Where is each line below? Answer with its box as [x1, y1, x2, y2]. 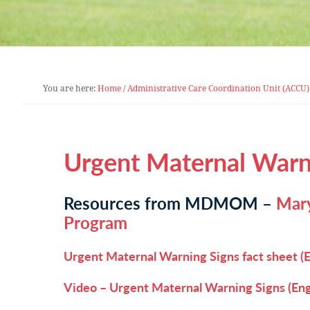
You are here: [43, 84, 98, 93]
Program [64, 210, 131, 234]
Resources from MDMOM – [64, 191, 276, 215]
